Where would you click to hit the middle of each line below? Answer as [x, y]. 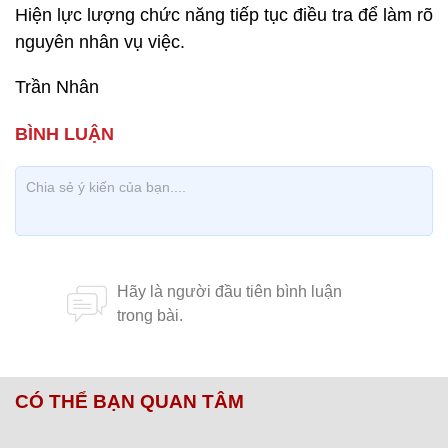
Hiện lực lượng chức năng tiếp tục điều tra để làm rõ [224, 15]
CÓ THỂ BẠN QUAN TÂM [129, 401]
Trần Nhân [57, 87]
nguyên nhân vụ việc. [100, 42]
